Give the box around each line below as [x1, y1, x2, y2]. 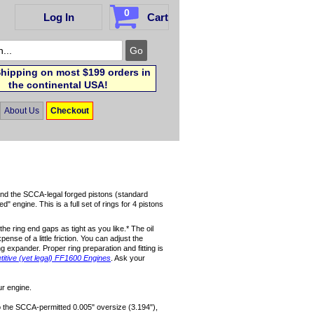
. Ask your [111, 254, 146, 263]
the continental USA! [8, 79, 109, 91]
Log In [43, 11, 74, 23]
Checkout [50, 105, 89, 116]
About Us [4, 105, 40, 116]
